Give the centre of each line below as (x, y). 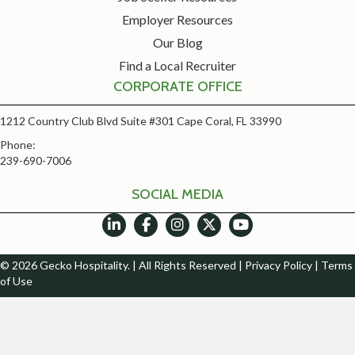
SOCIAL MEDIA (177, 194)
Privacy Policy (279, 265)
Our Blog (177, 42)
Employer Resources (177, 19)
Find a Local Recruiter (177, 65)
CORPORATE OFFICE (177, 86)
